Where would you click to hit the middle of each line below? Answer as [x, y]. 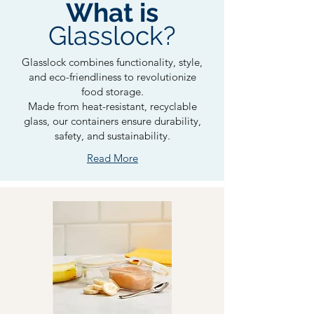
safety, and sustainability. [112, 135]
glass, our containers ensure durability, [112, 121]
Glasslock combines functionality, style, [112, 62]
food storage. [112, 91]
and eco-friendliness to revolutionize [112, 76]
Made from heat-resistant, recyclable [112, 106]
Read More [112, 158]
